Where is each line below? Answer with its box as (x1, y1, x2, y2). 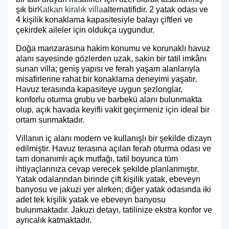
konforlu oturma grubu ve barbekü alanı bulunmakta (16, 95, 202, 104)
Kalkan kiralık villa (37, 5, 103, 14)
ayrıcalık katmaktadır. (16, 216, 91, 224)
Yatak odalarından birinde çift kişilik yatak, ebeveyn (16, 175, 200, 184)
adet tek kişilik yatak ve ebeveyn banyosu (16, 195, 166, 204)
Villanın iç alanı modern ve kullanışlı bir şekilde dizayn (16, 134, 212, 143)
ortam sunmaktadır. (16, 116, 84, 124)
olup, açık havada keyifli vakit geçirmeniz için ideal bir (16, 105, 210, 114)
